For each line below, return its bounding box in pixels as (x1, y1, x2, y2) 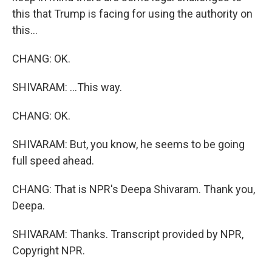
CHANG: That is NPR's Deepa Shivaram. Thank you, (12, 183, 255, 195)
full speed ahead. (12, 154, 94, 167)
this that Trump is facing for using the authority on (12, 7, 253, 20)
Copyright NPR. (12, 244, 85, 257)
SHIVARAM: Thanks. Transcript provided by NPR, (12, 228, 243, 240)
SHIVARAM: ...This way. (12, 81, 122, 93)
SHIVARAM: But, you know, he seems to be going (12, 138, 245, 151)
